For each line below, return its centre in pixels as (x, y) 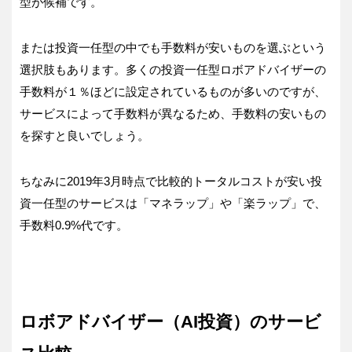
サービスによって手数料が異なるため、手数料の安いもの (173, 114)
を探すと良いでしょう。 (84, 136)
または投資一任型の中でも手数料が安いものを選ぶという (173, 48)
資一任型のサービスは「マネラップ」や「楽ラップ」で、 (173, 203)
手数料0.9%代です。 (74, 225)
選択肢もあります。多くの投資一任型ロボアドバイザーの (173, 70)
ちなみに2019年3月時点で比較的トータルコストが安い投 (171, 181)
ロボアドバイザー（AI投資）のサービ (170, 322)
